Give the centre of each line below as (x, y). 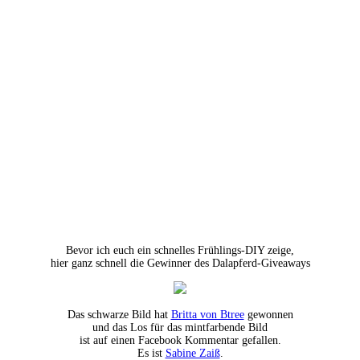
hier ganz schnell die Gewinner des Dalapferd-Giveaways (180, 263)
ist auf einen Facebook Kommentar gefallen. (180, 340)
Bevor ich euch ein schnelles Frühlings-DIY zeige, (180, 250)
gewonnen (268, 314)
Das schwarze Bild (109, 314)
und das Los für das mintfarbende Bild (180, 327)
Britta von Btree (207, 314)
